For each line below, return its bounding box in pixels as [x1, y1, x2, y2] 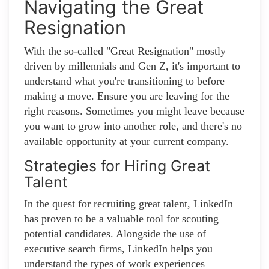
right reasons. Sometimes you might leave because [24, 105, 244, 118]
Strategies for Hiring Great [24, 157, 210, 175]
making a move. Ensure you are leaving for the [24, 90, 229, 103]
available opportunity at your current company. [24, 135, 229, 148]
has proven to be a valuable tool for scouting [24, 213, 219, 225]
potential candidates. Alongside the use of [24, 228, 206, 240]
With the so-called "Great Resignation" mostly [24, 45, 226, 58]
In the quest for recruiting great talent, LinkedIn [24, 198, 233, 210]
